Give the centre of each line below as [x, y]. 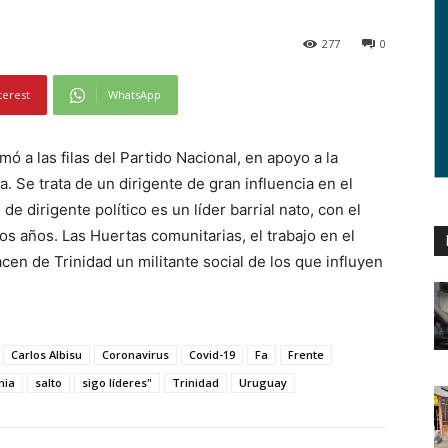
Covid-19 [212, 355]
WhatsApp [134, 95]
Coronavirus [135, 355]
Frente [306, 355]
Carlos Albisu [46, 355]
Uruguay [263, 383]
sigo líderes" [117, 383]
